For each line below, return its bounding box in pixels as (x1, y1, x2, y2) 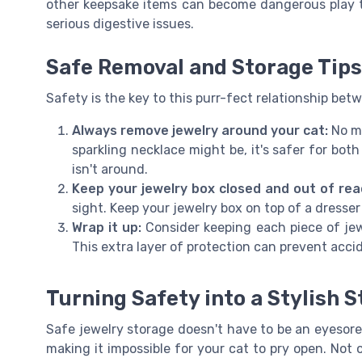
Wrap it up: (72, 220, 142, 236)
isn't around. (72, 162, 148, 178)
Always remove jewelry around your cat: (72, 123, 328, 139)
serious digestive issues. (46, 16, 194, 32)
